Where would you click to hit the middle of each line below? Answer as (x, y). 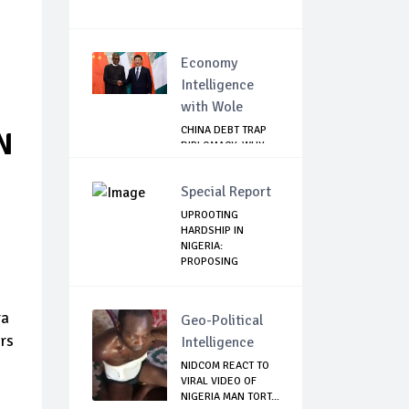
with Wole (212, 107)
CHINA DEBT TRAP (224, 131)
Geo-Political (222, 321)
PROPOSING (210, 262)
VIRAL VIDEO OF (219, 382)
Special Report (226, 192)
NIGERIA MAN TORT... (230, 397)
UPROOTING (210, 215)
